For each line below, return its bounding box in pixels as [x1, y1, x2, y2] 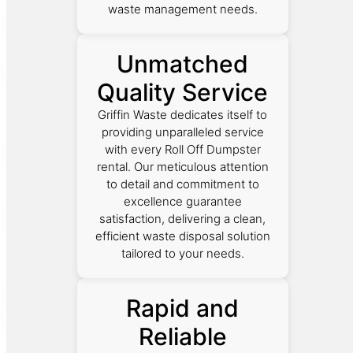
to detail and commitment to [106, 176, 259, 191]
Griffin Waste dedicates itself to [98, 106, 268, 122]
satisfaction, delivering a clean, [99, 210, 266, 226]
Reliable [138, 321, 227, 351]
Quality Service [97, 77, 269, 106]
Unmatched [117, 49, 249, 78]
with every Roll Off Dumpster [104, 141, 261, 157]
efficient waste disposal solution [95, 228, 270, 243]
